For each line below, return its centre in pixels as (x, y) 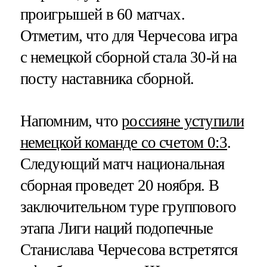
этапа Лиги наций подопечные (117, 228)
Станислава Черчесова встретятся (129, 249)
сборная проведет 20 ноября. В (119, 185)
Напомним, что (71, 121)
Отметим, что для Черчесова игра (129, 35)
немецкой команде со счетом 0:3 (124, 142)
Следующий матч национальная (122, 164)
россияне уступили (183, 121)
